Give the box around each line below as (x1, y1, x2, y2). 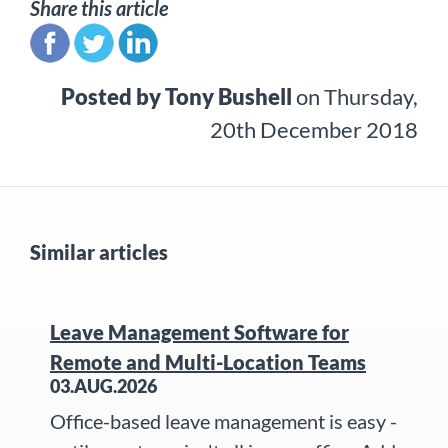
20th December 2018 (210, 115, 418, 143)
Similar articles (30, 239, 168, 264)
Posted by (61, 82, 165, 110)
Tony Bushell (165, 82, 292, 110)
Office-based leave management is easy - (50, 408, 397, 433)
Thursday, (324, 82, 418, 110)
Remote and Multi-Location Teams (50, 349, 366, 374)
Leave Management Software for (50, 319, 349, 344)
